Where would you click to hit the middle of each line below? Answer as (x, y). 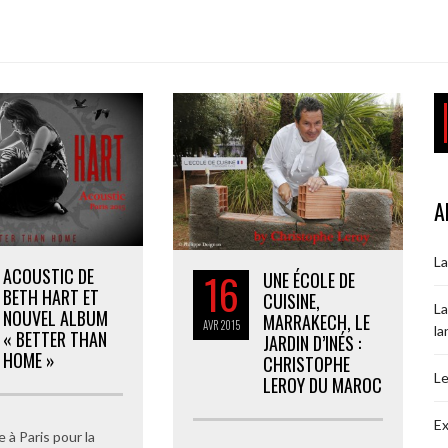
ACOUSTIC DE (48, 276)
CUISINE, (291, 300)
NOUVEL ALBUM (55, 318)
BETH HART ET (51, 297)
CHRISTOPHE (306, 363)
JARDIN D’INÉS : (312, 342)
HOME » (29, 360)
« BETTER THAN (55, 339)
